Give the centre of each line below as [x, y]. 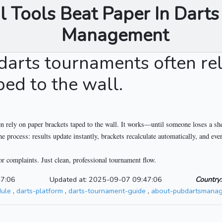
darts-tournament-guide [107, 191]
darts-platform [40, 191]
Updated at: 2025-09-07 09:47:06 [106, 180]
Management [115, 36]
